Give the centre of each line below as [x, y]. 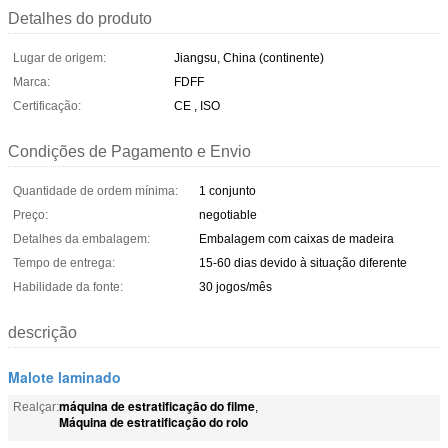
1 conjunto [227, 190]
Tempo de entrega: [64, 262]
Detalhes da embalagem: [81, 238]
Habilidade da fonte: [68, 286]
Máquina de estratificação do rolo [153, 421]
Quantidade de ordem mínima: [95, 190]
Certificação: [47, 105]
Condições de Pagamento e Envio [129, 151]
